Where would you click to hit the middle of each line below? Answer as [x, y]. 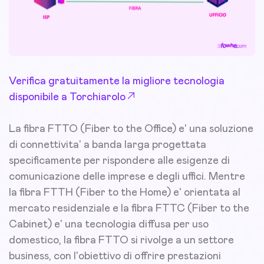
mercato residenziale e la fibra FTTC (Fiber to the [129, 209]
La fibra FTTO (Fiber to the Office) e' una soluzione [131, 129]
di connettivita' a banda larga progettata [108, 145]
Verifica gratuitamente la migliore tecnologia [117, 82]
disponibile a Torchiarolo [67, 98]
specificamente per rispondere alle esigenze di [119, 161]
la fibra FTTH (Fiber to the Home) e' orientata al [125, 193]
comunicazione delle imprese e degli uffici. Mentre [127, 177]
